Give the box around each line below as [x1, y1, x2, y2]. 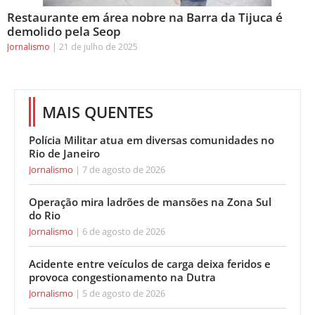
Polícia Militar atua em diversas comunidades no [29, 132, 274, 147]
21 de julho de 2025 [57, 40, 138, 53]
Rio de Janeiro [29, 146, 100, 160]
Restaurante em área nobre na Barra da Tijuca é [7, 8, 283, 25]
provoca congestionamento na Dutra [29, 269, 216, 284]
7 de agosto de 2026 [80, 162, 165, 176]
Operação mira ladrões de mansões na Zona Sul [29, 194, 271, 209]
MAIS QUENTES [42, 101, 153, 122]
